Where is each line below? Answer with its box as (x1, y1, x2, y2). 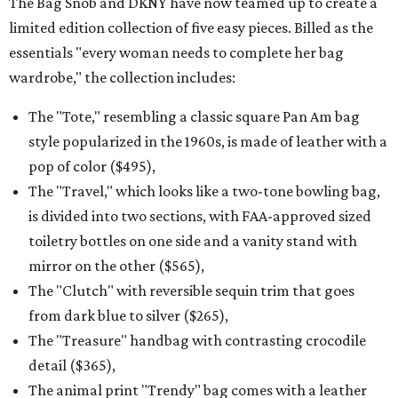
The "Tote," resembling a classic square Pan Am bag (28, 107, 360, 125)
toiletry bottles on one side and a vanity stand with (28, 232, 357, 250)
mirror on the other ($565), (28, 257, 204, 275)
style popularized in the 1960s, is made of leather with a (28, 132, 387, 150)
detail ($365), (28, 356, 115, 374)
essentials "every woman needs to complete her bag (9, 44, 344, 61)
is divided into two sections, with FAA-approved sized (28, 207, 371, 225)
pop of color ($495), (28, 157, 155, 175)
